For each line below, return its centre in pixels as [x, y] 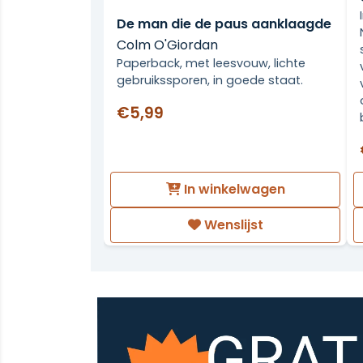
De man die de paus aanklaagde [224, 23]
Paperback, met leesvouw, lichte [211, 63]
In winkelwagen [233, 190]
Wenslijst [232, 224]
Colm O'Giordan [167, 45]
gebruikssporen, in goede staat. [210, 80]
